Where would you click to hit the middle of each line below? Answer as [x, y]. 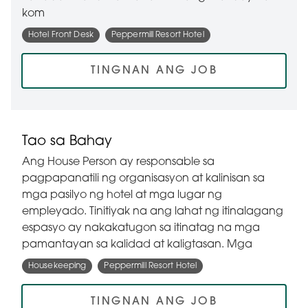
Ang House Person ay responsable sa [118, 162]
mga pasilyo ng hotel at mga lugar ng [122, 195]
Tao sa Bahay [67, 141]
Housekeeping [57, 266]
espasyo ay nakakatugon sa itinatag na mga [141, 228]
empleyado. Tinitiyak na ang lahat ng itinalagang [153, 211]
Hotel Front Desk [61, 35]
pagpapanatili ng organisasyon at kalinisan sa [143, 178]
